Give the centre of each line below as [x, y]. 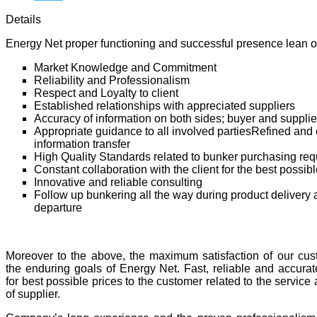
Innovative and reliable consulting [118, 183]
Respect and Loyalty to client [106, 93]
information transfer [82, 144]
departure [58, 208]
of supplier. [33, 294]
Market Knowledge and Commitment [125, 68]
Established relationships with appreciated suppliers [165, 106]
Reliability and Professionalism [112, 81]
